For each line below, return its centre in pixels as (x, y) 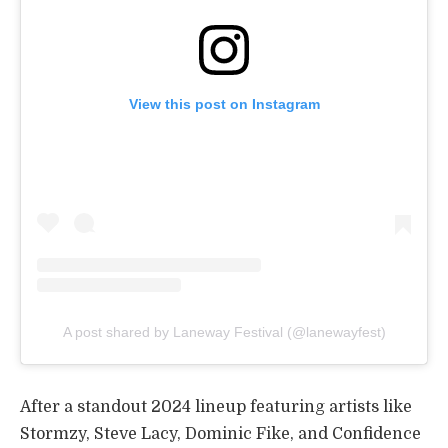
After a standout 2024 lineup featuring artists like (216, 407)
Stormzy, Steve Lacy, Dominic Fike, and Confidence (220, 434)
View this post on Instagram (224, 103)
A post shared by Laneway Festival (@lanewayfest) (224, 331)
